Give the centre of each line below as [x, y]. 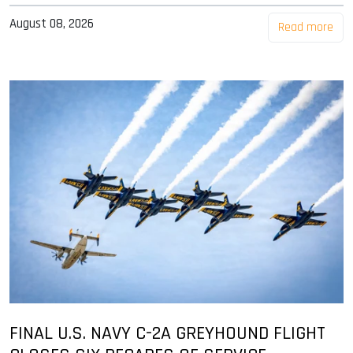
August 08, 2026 [52, 23]
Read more [306, 27]
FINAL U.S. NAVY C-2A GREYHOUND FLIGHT [167, 333]
